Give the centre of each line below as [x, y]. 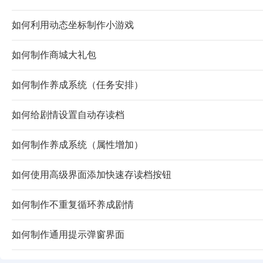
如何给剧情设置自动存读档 [68, 115]
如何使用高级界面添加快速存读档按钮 [92, 175]
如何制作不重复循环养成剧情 [73, 205]
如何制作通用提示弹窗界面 [68, 235]
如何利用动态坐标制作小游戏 [73, 25]
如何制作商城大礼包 [54, 55]
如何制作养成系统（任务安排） [77, 85]
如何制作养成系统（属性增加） [77, 145]
